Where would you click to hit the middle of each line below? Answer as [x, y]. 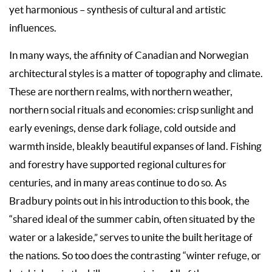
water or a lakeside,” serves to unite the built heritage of [131, 237]
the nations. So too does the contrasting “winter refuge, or [135, 255]
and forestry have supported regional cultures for [118, 164]
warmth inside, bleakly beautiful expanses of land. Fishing [135, 146]
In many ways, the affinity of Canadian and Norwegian [129, 55]
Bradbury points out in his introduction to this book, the [129, 201]
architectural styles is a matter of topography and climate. [136, 73]
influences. [33, 28]
